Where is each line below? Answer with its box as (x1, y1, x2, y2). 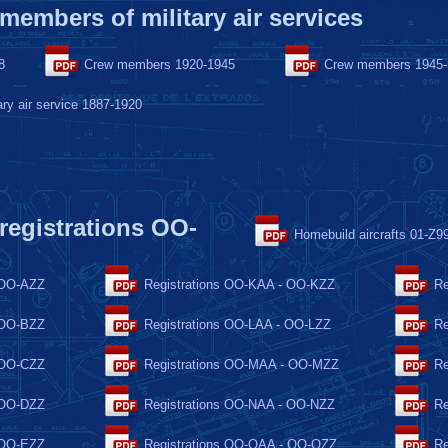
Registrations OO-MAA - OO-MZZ (144, 357, 339, 372)
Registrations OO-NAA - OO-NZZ (144, 397, 335, 412)
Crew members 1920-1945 (84, 57, 235, 72)
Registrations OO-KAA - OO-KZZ (144, 277, 335, 292)
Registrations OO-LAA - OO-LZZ (144, 317, 331, 332)
